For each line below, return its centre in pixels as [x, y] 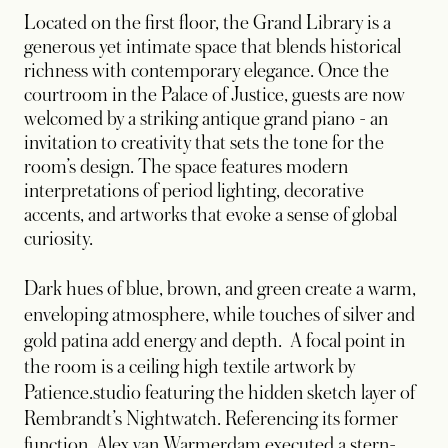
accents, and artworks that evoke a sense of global [210, 214]
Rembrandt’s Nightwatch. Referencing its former [211, 418]
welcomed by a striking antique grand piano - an [206, 118]
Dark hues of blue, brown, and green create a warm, [220, 288]
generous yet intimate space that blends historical [212, 46]
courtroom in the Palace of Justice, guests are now [214, 94]
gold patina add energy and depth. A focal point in [214, 340]
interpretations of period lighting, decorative [194, 190]
